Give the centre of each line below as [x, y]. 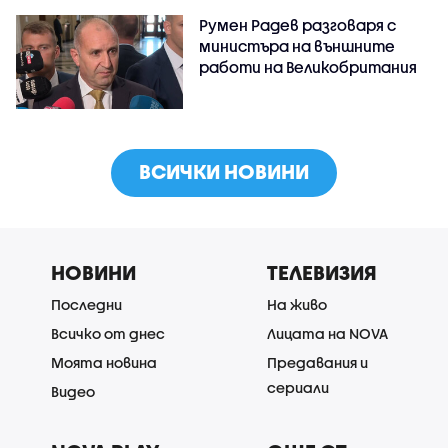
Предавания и [317, 363]
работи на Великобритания [308, 67]
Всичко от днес [108, 334]
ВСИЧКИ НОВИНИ [224, 172]
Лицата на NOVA [327, 334]
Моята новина [104, 363]
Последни [86, 305]
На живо [297, 305]
